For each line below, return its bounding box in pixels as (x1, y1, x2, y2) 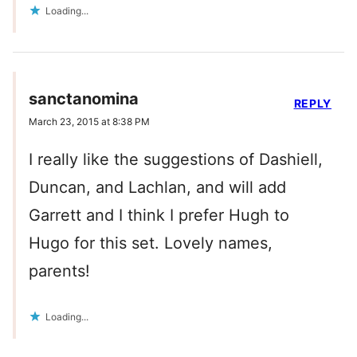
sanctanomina (29, 89, 139, 109)
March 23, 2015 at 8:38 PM (29, 116, 150, 128)
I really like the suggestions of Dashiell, (29, 150, 323, 170)
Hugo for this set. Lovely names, (29, 233, 273, 253)
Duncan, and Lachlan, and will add (29, 178, 286, 198)
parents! (29, 261, 90, 281)
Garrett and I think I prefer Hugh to (29, 206, 289, 226)
